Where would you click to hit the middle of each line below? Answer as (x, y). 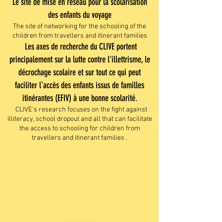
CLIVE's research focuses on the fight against (80, 110)
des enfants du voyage (80, 15)
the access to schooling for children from (80, 129)
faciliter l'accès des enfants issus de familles (80, 85)
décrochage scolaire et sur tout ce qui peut (80, 72)
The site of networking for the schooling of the (80, 27)
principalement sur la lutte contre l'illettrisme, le (80, 59)
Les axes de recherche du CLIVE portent (80, 47)
